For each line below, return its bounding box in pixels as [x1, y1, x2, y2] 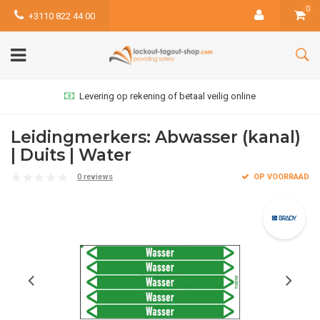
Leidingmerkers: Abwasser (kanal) [11, 127, 301, 147]
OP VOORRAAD [251, 172, 309, 181]
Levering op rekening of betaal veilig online [79, 91, 256, 101]
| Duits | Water [11, 145, 131, 165]
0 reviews [77, 172, 113, 181]
